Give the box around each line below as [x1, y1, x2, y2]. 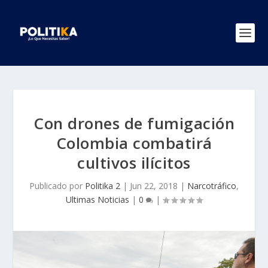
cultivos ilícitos [77, 152, 191, 173]
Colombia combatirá [56, 132, 212, 154]
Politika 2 [85, 180, 120, 191]
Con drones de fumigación [33, 112, 234, 134]
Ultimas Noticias [66, 194, 129, 205]
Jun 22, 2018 [130, 180, 178, 191]
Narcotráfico [187, 180, 236, 191]
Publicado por [29, 180, 85, 191]
